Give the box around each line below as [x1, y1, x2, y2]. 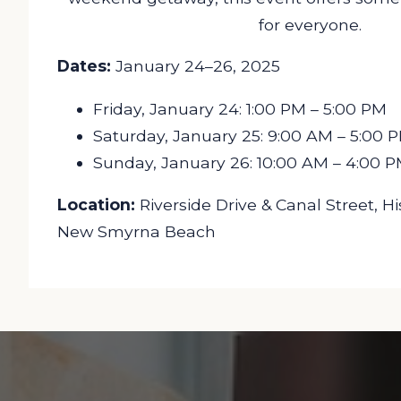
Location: [57, 195, 135, 215]
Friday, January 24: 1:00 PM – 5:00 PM [93, 98, 387, 118]
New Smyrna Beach [57, 222, 216, 242]
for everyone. [258, 15, 362, 35]
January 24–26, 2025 [111, 56, 280, 76]
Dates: [57, 56, 111, 76]
